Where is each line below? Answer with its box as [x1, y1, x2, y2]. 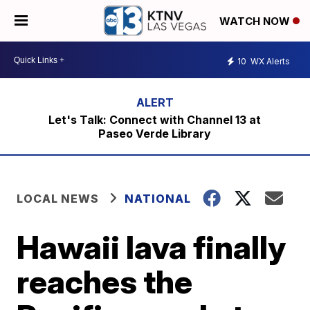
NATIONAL [125, 192, 192, 206]
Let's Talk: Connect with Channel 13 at [48, 113, 262, 127]
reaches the [17, 262, 193, 301]
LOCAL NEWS [17, 192, 100, 206]
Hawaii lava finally [17, 228, 286, 266]
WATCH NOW [219, 15, 293, 28]
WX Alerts [248, 55, 290, 66]
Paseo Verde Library [98, 127, 212, 140]
